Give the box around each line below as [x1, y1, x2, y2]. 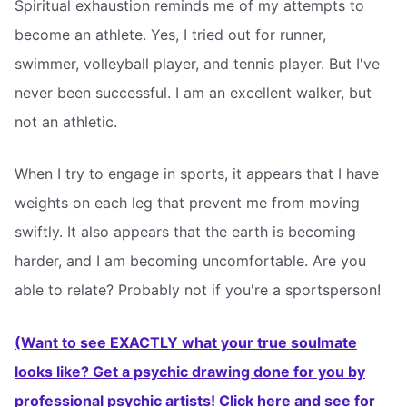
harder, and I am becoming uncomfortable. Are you [15, 252, 366, 271]
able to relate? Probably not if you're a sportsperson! [15, 281, 381, 300]
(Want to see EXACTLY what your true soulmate [15, 333, 357, 352]
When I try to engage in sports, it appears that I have [15, 164, 379, 184]
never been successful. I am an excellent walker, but [15, 83, 372, 102]
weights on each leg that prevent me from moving [15, 194, 360, 213]
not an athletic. [15, 112, 117, 131]
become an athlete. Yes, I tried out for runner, [15, 25, 326, 44]
